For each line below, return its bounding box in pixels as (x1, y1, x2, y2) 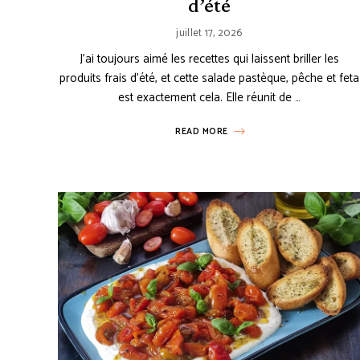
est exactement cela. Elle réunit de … (117, 88, 301, 108)
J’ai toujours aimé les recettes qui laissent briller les (79, 49, 339, 70)
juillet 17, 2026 (176, 25, 243, 43)
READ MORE (175, 125, 229, 140)
